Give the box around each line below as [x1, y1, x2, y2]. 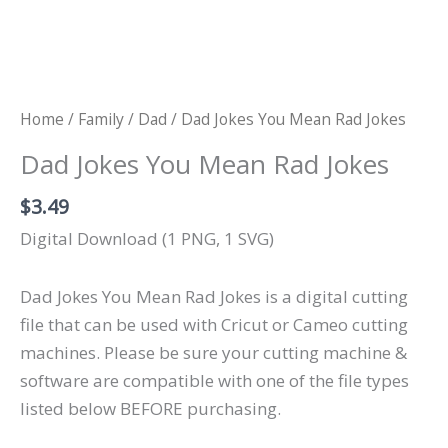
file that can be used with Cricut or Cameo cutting [20, 312, 408, 336]
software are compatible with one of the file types [20, 368, 409, 392]
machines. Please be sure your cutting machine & [20, 340, 407, 364]
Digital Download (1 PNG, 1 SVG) [20, 226, 274, 250]
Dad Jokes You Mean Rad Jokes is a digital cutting [20, 284, 408, 308]
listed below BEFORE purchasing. [20, 396, 281, 420]
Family [78, 108, 124, 131]
